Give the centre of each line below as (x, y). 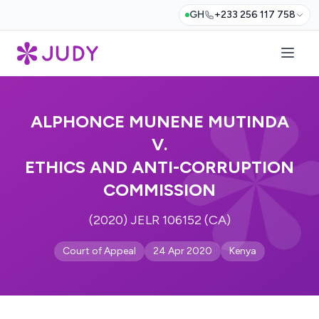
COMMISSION (159, 190)
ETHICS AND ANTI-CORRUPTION (159, 167)
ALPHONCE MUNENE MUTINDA (159, 121)
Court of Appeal (99, 251)
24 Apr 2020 (183, 251)
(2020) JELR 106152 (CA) (159, 220)
